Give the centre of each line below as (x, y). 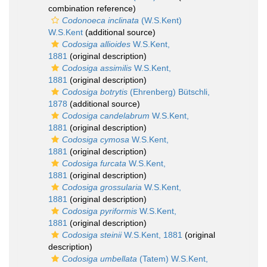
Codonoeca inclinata (100, 20)
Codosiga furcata (94, 163)
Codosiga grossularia (102, 187)
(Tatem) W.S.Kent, (173, 259)
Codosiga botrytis (95, 92)
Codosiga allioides (96, 44)
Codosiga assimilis (97, 68)
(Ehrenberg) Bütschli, (169, 92)
